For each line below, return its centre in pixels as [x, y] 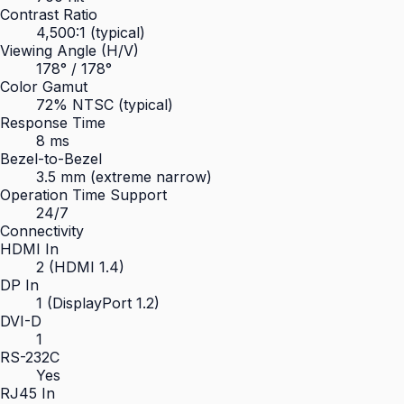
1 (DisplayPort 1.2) [98, 303]
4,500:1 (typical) [91, 32]
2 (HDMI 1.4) [80, 267]
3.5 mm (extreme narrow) [124, 177]
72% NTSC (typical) [105, 105]
